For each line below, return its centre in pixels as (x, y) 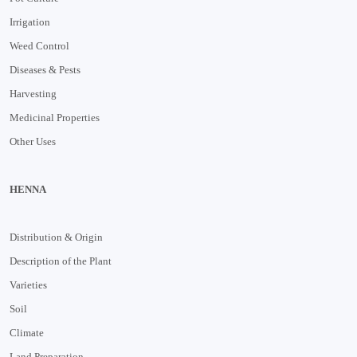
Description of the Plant (61, 261)
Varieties (28, 284)
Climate (27, 332)
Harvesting (33, 93)
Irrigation (30, 22)
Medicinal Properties (55, 117)
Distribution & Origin (56, 237)
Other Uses (33, 141)
